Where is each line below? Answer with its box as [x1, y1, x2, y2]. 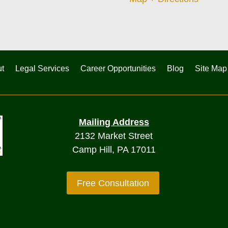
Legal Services [15, 64, 69, 73]
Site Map [195, 64, 227, 73]
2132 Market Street [75, 130, 153, 141]
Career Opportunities [80, 64, 156, 73]
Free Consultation [76, 178, 149, 188]
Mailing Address [78, 117, 149, 127]
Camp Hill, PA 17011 [72, 144, 156, 155]
